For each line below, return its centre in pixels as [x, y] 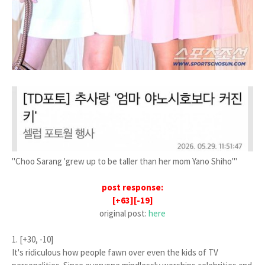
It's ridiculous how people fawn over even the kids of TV [115, 253]
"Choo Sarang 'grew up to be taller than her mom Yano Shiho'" [125, 161]
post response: [132, 188]
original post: [124, 214]
